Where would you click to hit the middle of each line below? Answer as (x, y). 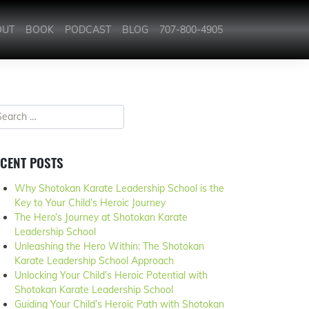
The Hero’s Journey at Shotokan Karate (101, 218)
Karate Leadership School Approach (94, 261)
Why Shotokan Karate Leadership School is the (119, 189)
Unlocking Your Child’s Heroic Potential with (111, 276)
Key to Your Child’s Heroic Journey (90, 203)
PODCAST (88, 30)
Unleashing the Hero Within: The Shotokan (109, 247)
